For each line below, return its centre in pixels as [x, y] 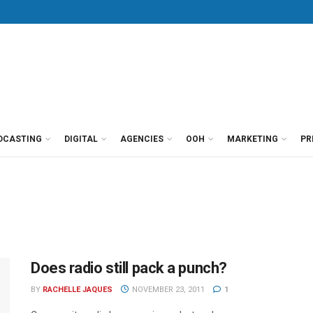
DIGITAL [81, 139]
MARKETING [253, 139]
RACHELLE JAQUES [78, 290]
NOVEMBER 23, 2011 [167, 290]
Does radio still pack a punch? [129, 268]
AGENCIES [142, 139]
